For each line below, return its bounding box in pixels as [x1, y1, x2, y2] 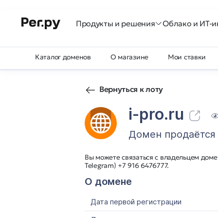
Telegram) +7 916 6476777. [85, 161, 169, 170]
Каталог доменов [35, 53, 91, 61]
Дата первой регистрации [91, 197, 182, 206]
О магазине [110, 53, 149, 61]
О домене [85, 176, 132, 187]
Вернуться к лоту [99, 84, 163, 94]
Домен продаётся [128, 128, 216, 140]
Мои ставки [168, 53, 206, 61]
